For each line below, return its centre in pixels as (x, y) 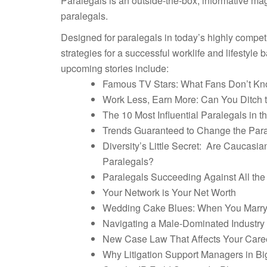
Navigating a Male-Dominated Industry (184, 223)
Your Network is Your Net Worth (169, 192)
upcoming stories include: (115, 68)
